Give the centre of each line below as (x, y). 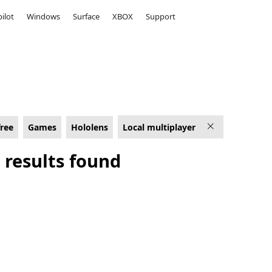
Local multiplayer (159, 127)
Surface (87, 16)
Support (161, 16)
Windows (44, 16)
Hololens (89, 127)
